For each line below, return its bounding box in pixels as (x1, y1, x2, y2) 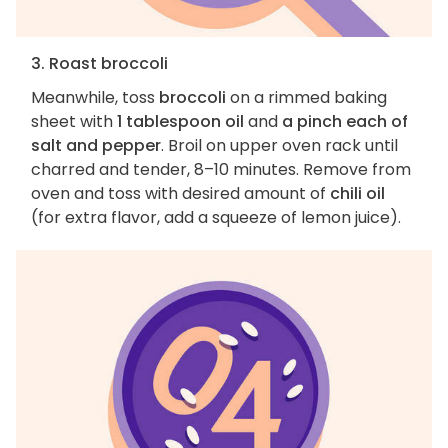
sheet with (31, 109, 117, 133)
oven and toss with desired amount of (31, 181, 330, 205)
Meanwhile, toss (31, 85, 159, 109)
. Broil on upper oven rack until (161, 133, 398, 157)
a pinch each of (282, 109, 408, 133)
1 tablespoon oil (117, 109, 244, 133)
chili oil (330, 181, 385, 205)
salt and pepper (31, 133, 161, 157)
